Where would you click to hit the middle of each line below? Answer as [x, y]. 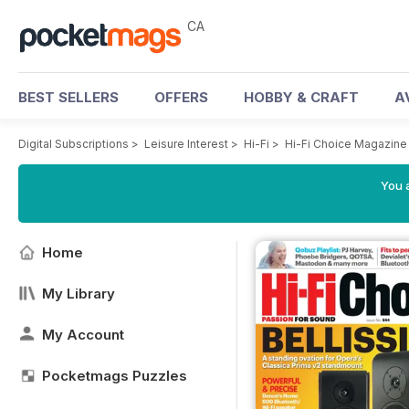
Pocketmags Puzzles [115, 376]
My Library [79, 294]
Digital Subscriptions [73, 144]
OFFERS [181, 97]
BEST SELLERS [68, 97]
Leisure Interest [186, 144]
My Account [83, 335]
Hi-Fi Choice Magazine [346, 144]
